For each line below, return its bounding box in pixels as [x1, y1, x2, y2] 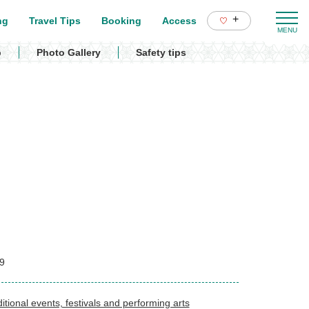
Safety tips [136, 47, 186, 58]
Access [162, 15, 197, 26]
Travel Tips [29, 15, 81, 26]
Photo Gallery [37, 47, 101, 58]
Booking [101, 15, 141, 26]
